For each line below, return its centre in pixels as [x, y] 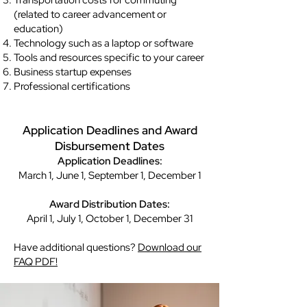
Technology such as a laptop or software [103, 43]
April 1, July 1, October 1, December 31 [110, 219]
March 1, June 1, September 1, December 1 [110, 175]
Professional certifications [72, 86]
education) [38, 29]
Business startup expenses [73, 72]
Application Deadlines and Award [110, 130]
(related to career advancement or [90, 14]
